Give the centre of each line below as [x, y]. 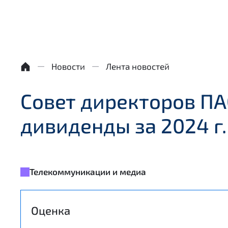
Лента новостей [138, 66]
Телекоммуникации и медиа [88, 172]
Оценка [51, 210]
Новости [68, 66]
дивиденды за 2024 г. [123, 125]
